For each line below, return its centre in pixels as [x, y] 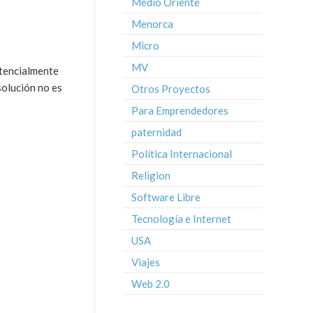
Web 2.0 [151, 284]
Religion [151, 175]
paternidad [156, 132]
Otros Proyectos [171, 89]
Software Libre [166, 197]
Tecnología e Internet [181, 219]
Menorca [152, 24]
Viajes [146, 262]
